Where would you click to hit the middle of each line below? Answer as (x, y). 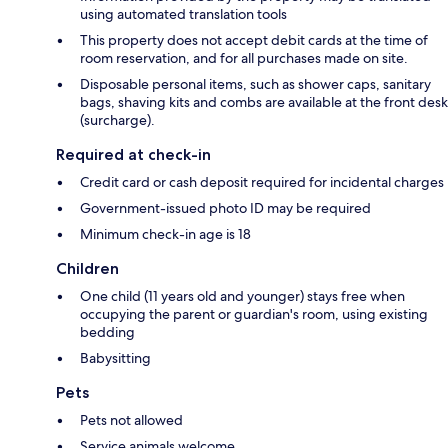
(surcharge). (117, 119)
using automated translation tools (183, 13)
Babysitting (115, 357)
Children (87, 268)
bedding (107, 331)
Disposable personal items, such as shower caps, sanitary (255, 83)
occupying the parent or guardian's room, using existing (254, 313)
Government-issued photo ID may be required (225, 207)
